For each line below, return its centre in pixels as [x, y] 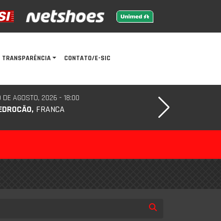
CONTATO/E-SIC [88, 58]
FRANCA [49, 109]
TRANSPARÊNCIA [26, 58]
